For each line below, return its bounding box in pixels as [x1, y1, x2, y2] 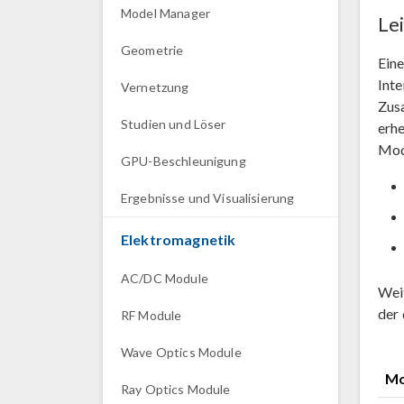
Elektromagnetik [121, 231, 236, 248]
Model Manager [121, 5, 210, 21]
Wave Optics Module [121, 344, 242, 360]
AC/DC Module [121, 271, 208, 286]
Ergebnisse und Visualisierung [121, 190, 295, 206]
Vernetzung [121, 79, 189, 95]
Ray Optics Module [121, 381, 231, 397]
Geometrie [121, 42, 184, 58]
